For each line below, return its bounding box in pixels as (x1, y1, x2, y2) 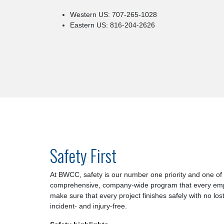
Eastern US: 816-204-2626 (70, 20, 155, 29)
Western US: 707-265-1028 (70, 10, 157, 18)
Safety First (50, 142, 116, 168)
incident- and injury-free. (50, 202, 127, 210)
